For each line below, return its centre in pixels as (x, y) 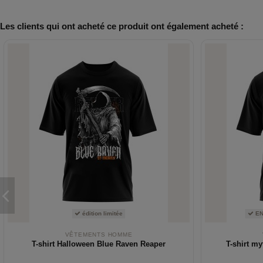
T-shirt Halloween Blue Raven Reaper (99, 244)
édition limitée (102, 214)
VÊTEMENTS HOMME (99, 234)
